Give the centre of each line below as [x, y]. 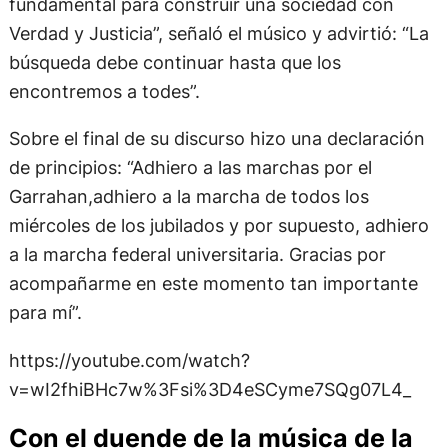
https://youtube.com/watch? [129, 381]
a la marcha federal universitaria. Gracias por [197, 276]
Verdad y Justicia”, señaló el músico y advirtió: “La [218, 55]
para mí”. [45, 334]
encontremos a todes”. [104, 113]
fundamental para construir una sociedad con [201, 26]
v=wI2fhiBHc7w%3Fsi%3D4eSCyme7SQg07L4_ [209, 410]
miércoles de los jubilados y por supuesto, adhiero [218, 247]
